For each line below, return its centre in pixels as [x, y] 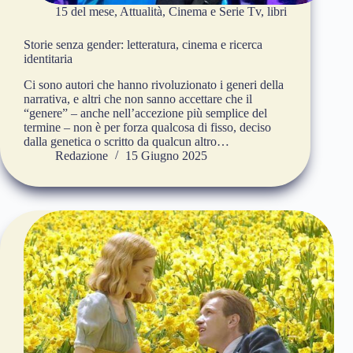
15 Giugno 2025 [166, 156]
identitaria [48, 59]
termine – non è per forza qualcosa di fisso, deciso [147, 128]
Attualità [141, 12]
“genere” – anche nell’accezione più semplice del [145, 113]
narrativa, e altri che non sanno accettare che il [138, 99]
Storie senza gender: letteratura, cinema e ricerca [143, 45]
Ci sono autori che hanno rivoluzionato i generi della [154, 85]
